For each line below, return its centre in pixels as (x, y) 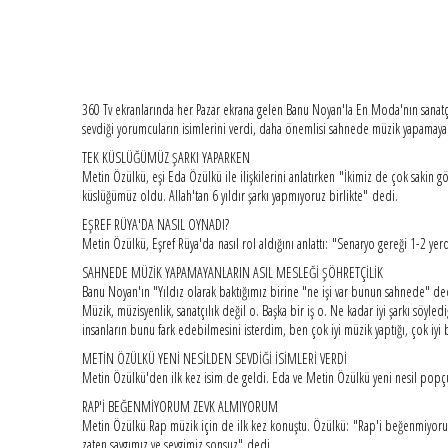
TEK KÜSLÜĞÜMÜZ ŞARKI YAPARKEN (165, 157)
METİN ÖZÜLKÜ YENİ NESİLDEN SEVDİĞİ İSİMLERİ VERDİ (214, 358)
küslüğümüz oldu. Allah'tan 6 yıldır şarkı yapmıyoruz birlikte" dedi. (239, 195)
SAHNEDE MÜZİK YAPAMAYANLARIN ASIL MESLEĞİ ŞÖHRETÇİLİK (232, 272)
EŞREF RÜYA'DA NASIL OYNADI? (155, 224)
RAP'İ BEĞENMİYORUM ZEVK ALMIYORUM (179, 406)
